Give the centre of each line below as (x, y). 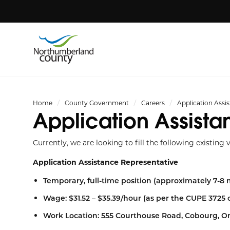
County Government (97, 103)
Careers (153, 103)
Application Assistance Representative (106, 162)
